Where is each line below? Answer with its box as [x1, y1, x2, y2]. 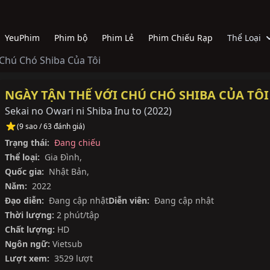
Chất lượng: [5, 224, 55, 235]
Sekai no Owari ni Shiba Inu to [5, 104, 142, 118]
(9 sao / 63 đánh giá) [17, 121, 85, 131]
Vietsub [52, 238, 83, 250]
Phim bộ [54, 32, 87, 44]
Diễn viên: [108, 195, 149, 206]
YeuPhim [5, 32, 40, 44]
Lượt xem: [5, 253, 49, 264]
